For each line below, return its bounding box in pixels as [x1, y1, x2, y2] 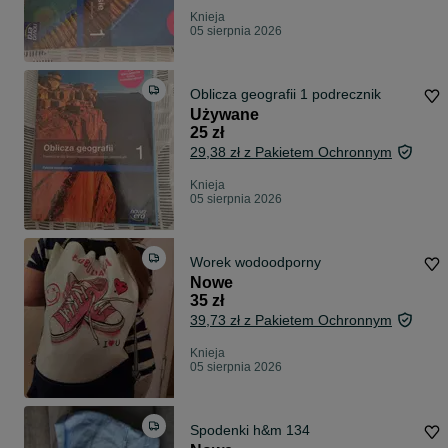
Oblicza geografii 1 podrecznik [190, 86, 381, 103]
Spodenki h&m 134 [190, 422, 310, 439]
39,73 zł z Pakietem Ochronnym [190, 312, 392, 329]
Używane [190, 106, 259, 124]
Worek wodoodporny [190, 254, 321, 271]
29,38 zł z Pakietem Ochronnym [190, 144, 392, 161]
